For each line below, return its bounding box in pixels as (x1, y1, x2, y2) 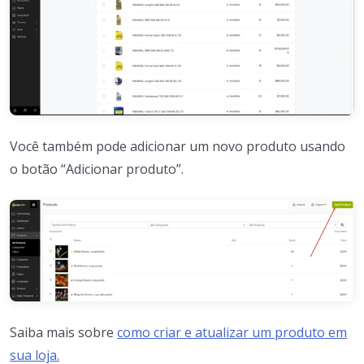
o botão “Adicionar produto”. (10, 159, 184, 178)
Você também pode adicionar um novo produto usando (10, 136, 345, 155)
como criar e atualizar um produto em (117, 323, 347, 342)
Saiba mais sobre (10, 323, 117, 342)
